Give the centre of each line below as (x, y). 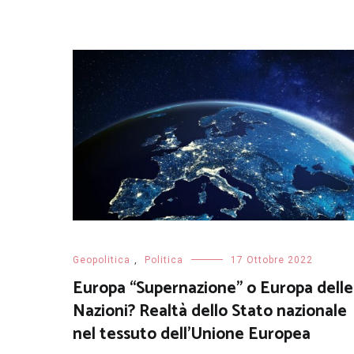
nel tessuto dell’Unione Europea (192, 334)
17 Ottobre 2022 (272, 260)
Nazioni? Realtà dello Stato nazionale (210, 311)
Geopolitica (102, 260)
